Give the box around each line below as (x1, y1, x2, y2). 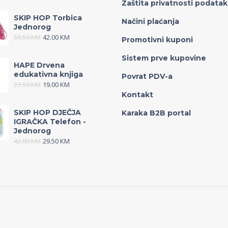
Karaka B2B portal (122, 108, 191, 118)
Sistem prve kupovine (122, 53, 206, 63)
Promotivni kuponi (122, 35, 193, 45)
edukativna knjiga (13, 70, 83, 79)
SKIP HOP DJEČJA (13, 108, 81, 118)
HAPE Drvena (13, 61, 65, 70)
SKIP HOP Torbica (13, 13, 82, 23)
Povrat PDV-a (122, 72, 173, 81)
